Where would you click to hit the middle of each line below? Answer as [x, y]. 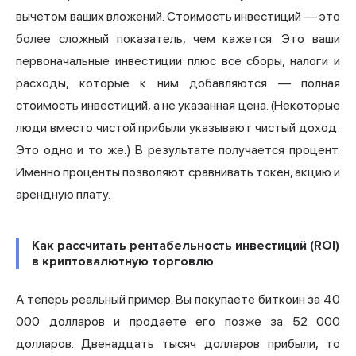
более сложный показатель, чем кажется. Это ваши [178, 39]
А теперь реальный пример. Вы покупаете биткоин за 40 [178, 300]
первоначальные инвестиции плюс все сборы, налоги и [178, 61]
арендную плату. [63, 195]
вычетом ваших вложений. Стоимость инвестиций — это [178, 17]
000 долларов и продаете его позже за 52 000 [178, 322]
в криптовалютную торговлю [123, 262]
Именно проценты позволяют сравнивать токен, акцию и [178, 172]
